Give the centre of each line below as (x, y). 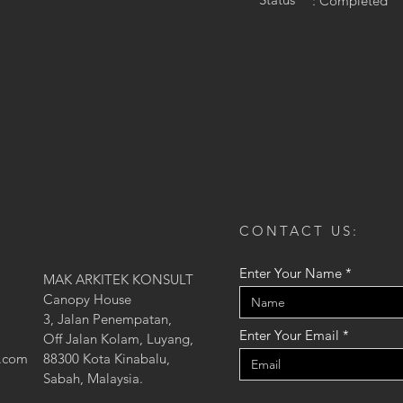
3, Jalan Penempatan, (107, 319)
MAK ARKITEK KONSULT (118, 279)
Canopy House (87, 299)
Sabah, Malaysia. (93, 378)
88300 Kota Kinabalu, (107, 358)
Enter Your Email (289, 335)
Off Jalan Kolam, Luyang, (118, 339)
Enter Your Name (291, 273)
